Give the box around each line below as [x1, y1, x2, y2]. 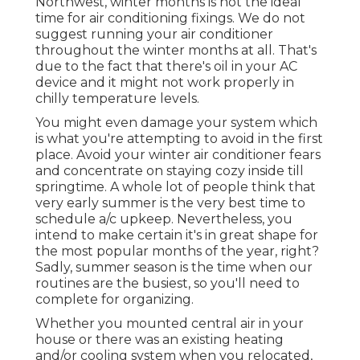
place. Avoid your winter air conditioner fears [35, 146, 321, 162]
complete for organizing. [35, 291, 194, 307]
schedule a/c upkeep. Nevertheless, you [35, 211, 292, 227]
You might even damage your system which [35, 114, 317, 130]
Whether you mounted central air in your [35, 315, 304, 331]
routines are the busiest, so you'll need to [35, 275, 300, 291]
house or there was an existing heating [35, 331, 284, 347]
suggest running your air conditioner [35, 26, 273, 42]
